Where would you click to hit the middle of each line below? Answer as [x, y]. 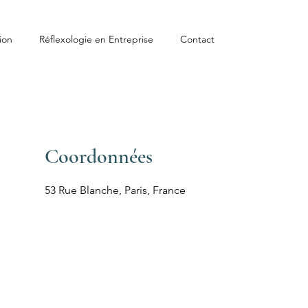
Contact [197, 39]
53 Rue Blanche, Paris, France [115, 190]
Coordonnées [98, 156]
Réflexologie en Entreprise [96, 39]
